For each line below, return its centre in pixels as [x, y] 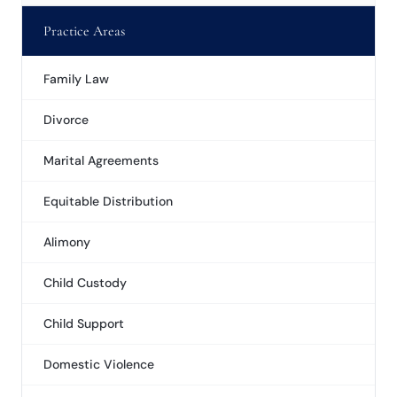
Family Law [76, 79]
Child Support [84, 323]
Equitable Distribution [108, 201]
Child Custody [85, 283]
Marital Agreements [101, 160]
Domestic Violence [99, 364]
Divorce [66, 120]
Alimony [67, 242]
